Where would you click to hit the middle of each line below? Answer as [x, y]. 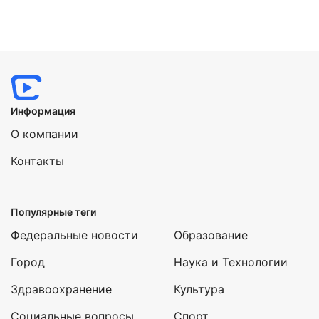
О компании [45, 134]
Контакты [37, 161]
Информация [43, 111]
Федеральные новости [74, 235]
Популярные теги [53, 212]
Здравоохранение [61, 289]
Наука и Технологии [231, 262]
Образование [211, 235]
